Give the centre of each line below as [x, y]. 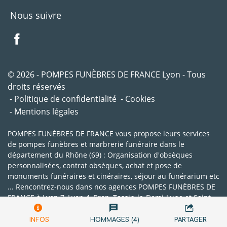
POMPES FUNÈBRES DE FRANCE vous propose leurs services [109, 134]
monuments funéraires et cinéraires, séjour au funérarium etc [113, 176]
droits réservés [36, 87]
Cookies [140, 99]
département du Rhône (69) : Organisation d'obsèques [100, 155]
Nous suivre [36, 15]
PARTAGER [191, 220]
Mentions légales [46, 111]
